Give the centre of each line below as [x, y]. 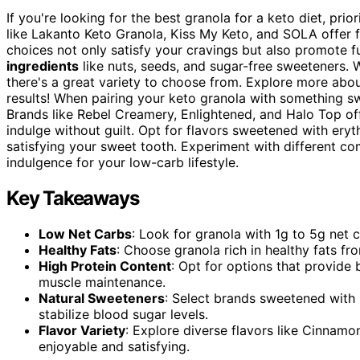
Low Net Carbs [85, 234]
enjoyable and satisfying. [114, 347]
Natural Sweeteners [102, 299]
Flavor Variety [82, 331]
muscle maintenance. [102, 282]
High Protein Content [105, 266]
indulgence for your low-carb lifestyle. [123, 163]
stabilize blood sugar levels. [123, 315]
